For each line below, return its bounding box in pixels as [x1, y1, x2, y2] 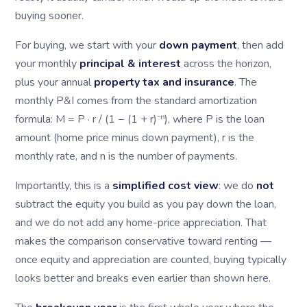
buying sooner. [15, 8, 84, 23]
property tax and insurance [94, 75, 234, 90]
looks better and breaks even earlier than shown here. [15, 271, 271, 286]
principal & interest [79, 56, 181, 71]
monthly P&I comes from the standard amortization [15, 93, 257, 108]
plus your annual [15, 75, 94, 90]
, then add [237, 38, 284, 53]
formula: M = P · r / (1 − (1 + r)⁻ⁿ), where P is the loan [15, 112, 265, 127]
